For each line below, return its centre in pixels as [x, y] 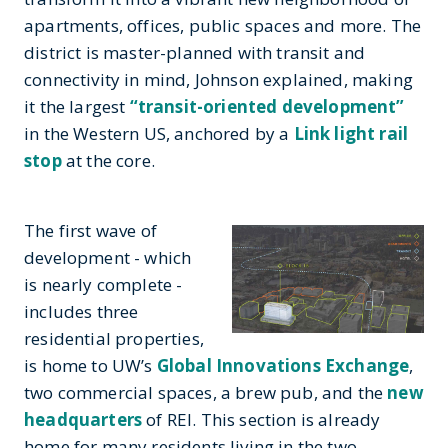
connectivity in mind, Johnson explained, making [218, 79]
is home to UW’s [90, 365]
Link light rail [351, 133]
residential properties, [114, 338]
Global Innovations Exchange [283, 365]
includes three [81, 311]
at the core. [112, 160]
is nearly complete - [103, 284]
